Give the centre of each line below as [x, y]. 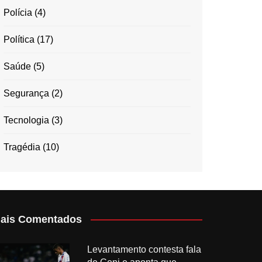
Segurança [26, 93]
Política [19, 39]
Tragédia [22, 147]
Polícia [18, 12]
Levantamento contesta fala [144, 249]
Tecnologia [26, 120]
